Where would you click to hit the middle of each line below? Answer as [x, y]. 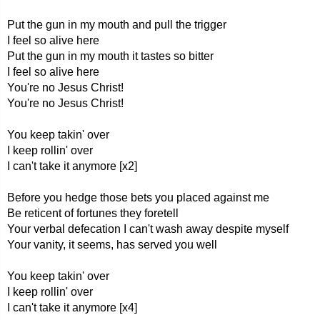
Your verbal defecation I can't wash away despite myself [148, 229]
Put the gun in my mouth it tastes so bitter [110, 56]
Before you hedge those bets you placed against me [138, 197]
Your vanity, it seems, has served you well [112, 245]
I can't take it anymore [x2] [72, 166]
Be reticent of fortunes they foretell [93, 213]
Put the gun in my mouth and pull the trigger [117, 25]
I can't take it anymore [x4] [72, 307]
